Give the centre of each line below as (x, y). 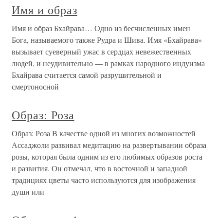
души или (28, 191)
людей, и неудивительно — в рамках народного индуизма (108, 63)
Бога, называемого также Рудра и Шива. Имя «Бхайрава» (107, 40)
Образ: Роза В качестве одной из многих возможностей (104, 133)
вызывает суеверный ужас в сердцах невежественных (101, 51)
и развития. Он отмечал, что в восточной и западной (100, 168)
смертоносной (35, 86)
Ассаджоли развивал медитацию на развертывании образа (109, 145)
